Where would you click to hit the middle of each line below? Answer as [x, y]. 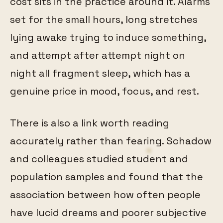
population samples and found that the [107, 176]
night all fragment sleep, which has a [100, 73]
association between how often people [105, 194]
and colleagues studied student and [99, 159]
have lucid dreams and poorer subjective [108, 212]
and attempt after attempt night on [98, 55]
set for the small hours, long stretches [104, 19]
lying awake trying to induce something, [108, 37]
